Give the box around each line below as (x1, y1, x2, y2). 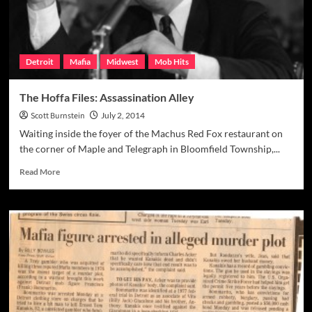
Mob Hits (154, 56, 189, 68)
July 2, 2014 (100, 110, 145, 121)
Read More (19, 166, 60, 178)
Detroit (25, 56, 54, 68)
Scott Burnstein (30, 110, 85, 123)
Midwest (106, 56, 139, 68)
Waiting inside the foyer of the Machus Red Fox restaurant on (19, 127, 283, 140)
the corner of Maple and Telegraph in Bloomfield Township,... (19, 143, 280, 155)
